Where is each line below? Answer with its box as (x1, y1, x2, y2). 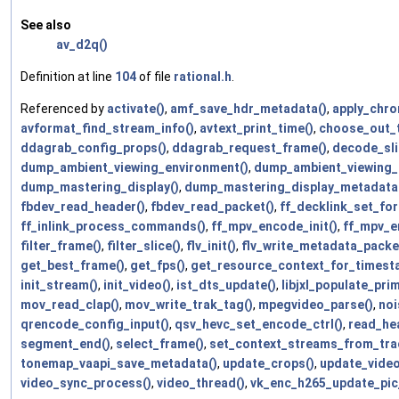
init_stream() (20, 277, 98, 292)
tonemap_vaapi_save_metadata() (20, 355, 217, 370)
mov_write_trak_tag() (125, 297, 253, 312)
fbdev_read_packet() (151, 199, 274, 214)
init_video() (103, 277, 171, 292)
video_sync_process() (20, 375, 151, 390)
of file (136, 69, 174, 84)
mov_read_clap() (20, 297, 119, 312)
